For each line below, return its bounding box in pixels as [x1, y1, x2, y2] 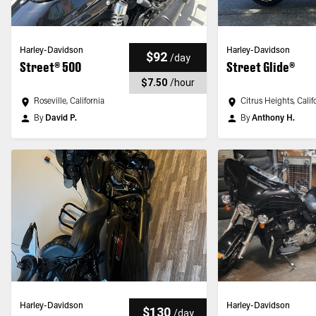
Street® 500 [20, 59, 81, 75]
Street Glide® [226, 59, 296, 75]
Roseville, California [34, 97, 104, 106]
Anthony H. [252, 114, 296, 123]
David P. [45, 114, 77, 123]
